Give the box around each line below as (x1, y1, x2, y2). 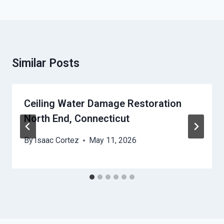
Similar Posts (12, 56, 79, 70)
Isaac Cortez (34, 135, 79, 145)
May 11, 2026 (89, 135, 137, 145)
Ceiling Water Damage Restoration (24, 97, 181, 110)
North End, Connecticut (24, 112, 129, 125)
